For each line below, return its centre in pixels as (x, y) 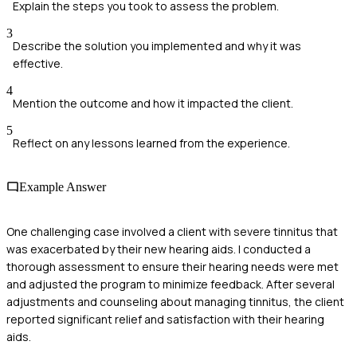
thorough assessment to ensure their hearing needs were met (173, 266)
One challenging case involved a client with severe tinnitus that (172, 231)
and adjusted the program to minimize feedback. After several (171, 284)
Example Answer (63, 187)
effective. (38, 64)
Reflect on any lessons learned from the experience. (151, 143)
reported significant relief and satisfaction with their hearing (165, 319)
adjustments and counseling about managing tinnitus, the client (175, 301)
